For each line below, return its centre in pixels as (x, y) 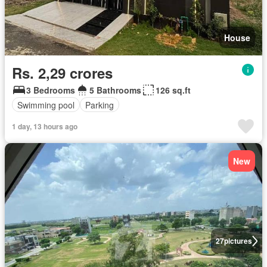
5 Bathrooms (115, 90)
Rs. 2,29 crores (62, 73)
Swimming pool (46, 105)
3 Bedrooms (51, 90)
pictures (238, 241)
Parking (100, 105)
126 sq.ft (173, 90)
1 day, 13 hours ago (45, 127)
